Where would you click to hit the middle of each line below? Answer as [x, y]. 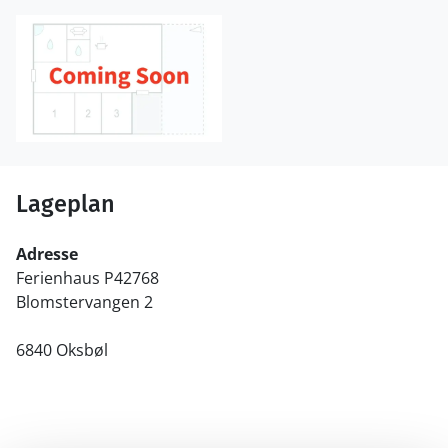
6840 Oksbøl [62, 350]
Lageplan [65, 204]
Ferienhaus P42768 [87, 278]
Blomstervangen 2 [84, 302]
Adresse [47, 254]
